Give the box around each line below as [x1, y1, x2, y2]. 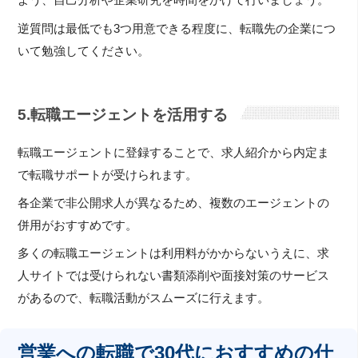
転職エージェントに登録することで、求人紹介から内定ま [18, 145, 330, 159]
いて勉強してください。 [18, 44, 150, 58]
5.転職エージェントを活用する [18, 106, 229, 124]
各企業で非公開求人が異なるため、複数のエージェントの [18, 197, 330, 210]
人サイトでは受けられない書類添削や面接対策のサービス [18, 269, 330, 283]
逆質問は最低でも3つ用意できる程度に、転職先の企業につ [18, 22, 336, 35]
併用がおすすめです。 [18, 219, 138, 233]
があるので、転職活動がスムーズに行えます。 [18, 292, 270, 305]
